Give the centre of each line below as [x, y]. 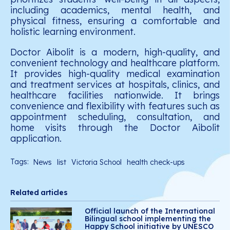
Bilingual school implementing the [148, 219]
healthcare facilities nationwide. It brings [115, 95]
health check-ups [156, 162]
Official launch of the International [150, 211]
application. [36, 139]
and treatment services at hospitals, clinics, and [115, 85]
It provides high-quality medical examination [115, 74]
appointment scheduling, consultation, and [115, 117]
